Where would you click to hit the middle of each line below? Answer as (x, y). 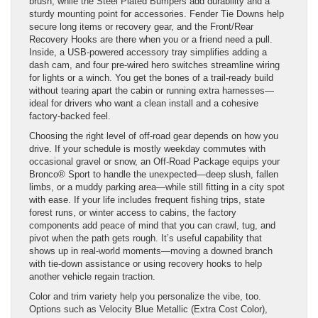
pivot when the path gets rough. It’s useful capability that (146, 238)
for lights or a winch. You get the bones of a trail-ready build (151, 77)
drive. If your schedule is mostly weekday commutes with (147, 148)
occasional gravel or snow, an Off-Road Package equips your (154, 161)
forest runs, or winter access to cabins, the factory (133, 212)
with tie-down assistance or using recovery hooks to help (146, 263)
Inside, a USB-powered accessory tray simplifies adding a (148, 52)
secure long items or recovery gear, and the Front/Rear (141, 26)
